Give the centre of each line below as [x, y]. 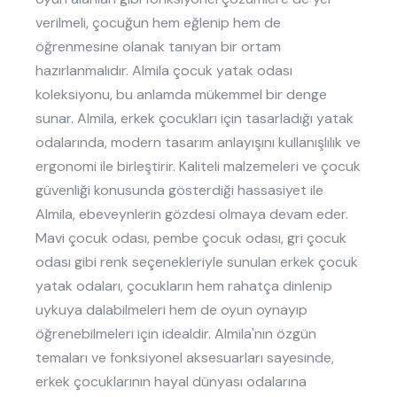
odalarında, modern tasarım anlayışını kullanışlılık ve [198, 143]
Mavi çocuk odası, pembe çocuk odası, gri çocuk [191, 238]
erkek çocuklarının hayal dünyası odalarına [171, 382]
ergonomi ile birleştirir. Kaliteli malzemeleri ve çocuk [198, 167]
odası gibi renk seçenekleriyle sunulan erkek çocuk [197, 262]
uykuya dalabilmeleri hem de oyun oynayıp [171, 310]
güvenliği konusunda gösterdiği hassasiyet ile [179, 191]
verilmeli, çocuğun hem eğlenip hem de [158, 23]
